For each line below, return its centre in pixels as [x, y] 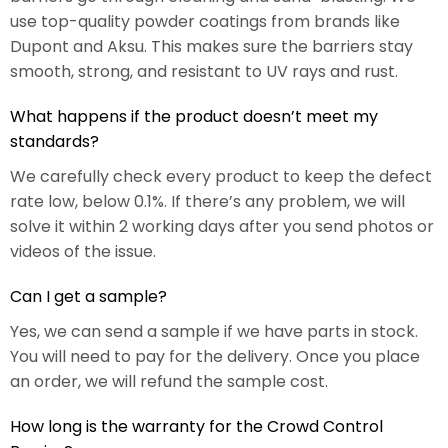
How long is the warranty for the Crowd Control [196, 427]
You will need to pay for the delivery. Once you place [215, 357]
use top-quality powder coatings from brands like [205, 22]
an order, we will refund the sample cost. [169, 382]
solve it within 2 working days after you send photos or [222, 227]
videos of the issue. [83, 252]
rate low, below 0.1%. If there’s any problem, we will [207, 202]
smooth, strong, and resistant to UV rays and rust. [204, 72]
